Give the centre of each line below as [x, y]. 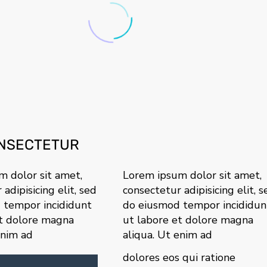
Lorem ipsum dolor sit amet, [193, 176]
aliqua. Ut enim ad [168, 235]
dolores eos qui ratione [179, 258]
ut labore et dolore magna [188, 220]
